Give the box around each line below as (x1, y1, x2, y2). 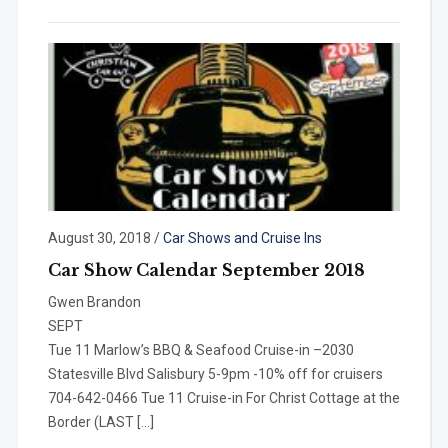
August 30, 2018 (47, 229, 151, 246)
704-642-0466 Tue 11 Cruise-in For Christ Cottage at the (47, 389, 400, 406)
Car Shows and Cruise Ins (162, 229, 322, 246)
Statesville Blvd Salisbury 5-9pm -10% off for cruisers (47, 365, 383, 382)
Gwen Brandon (47, 293, 141, 310)
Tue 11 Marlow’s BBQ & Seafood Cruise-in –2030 (47, 341, 354, 358)
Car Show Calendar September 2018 (47, 259, 365, 280)
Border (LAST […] (47, 413, 154, 430)
